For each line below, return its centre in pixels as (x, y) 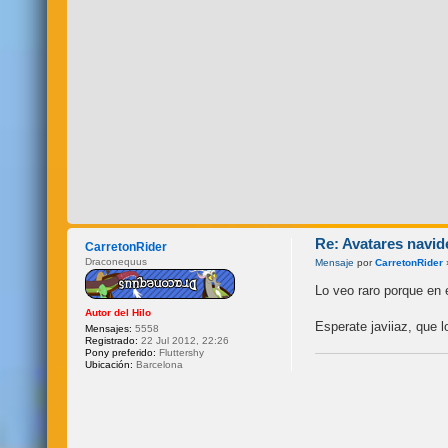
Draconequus (116, 261)
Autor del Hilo (118, 312)
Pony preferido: (121, 352)
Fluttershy (180, 352)
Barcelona (158, 364)
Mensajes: (109, 328)
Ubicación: (109, 364)
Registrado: (112, 340)
